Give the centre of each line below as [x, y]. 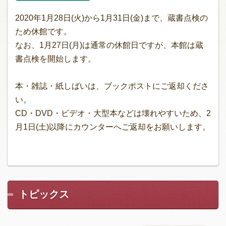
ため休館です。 [43, 32]
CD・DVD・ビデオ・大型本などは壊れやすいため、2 [113, 113]
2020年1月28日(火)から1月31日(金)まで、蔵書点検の [111, 18]
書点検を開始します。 [55, 59]
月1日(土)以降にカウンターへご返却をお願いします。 [113, 127]
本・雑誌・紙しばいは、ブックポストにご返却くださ [112, 86]
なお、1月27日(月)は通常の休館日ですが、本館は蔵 [109, 45]
